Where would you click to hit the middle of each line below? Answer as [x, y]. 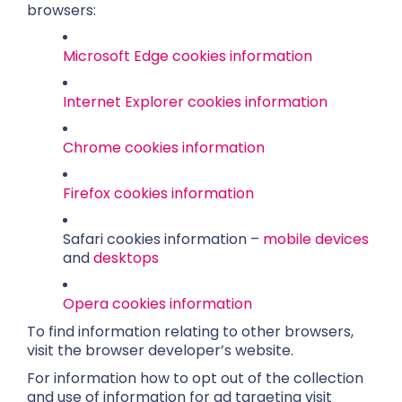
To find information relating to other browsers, [190, 332]
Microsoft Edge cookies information [188, 56]
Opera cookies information [157, 304]
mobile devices [316, 239]
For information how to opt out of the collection [195, 378]
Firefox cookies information [158, 193]
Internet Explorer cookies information [195, 102]
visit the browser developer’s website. [160, 350]
